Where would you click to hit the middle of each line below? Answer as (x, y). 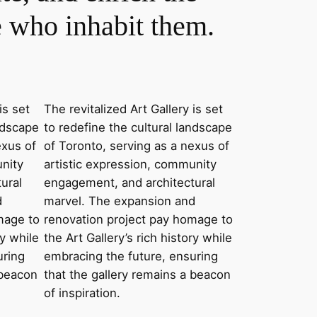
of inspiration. (82, 293)
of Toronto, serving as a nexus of (137, 146)
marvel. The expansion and (120, 201)
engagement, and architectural (130, 183)
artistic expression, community (131, 165)
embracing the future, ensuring (131, 257)
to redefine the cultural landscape (138, 128)
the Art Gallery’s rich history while (138, 238)
